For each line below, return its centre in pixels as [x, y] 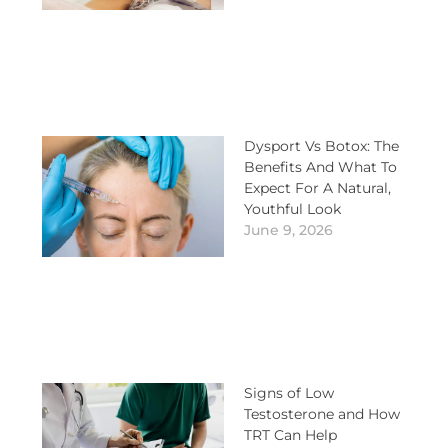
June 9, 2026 [288, 229]
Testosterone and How [322, 413]
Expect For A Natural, [317, 187]
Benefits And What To [320, 166]
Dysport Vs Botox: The [321, 145]
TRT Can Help [290, 434]
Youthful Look [292, 208]
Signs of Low [289, 392]
